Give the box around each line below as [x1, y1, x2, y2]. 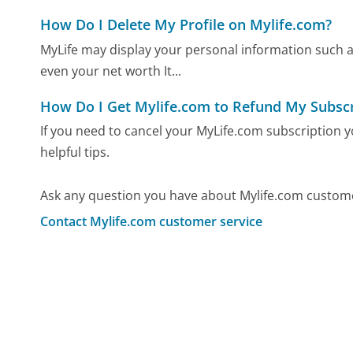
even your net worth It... [40, 61, 182, 80]
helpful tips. [40, 143, 110, 162]
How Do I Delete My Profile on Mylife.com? [40, 15, 333, 35]
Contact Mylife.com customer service [40, 212, 263, 230]
